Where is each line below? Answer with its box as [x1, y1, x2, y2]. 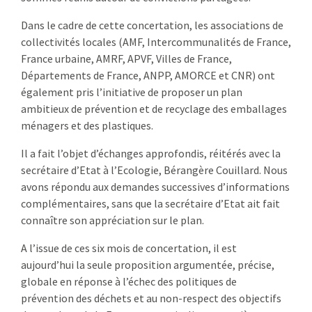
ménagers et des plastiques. [21, 118, 153, 132]
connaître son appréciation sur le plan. [21, 212, 204, 227]
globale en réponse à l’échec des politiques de [21, 274, 237, 288]
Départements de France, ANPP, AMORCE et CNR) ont [21, 68, 275, 82]
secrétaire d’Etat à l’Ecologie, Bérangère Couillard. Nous [21, 162, 288, 177]
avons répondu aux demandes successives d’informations [21, 179, 290, 194]
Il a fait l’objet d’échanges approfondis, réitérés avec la [21, 146, 281, 160]
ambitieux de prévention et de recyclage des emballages [21, 101, 287, 116]
